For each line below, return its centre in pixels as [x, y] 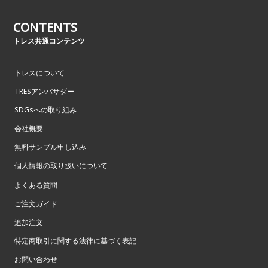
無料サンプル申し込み [50, 147]
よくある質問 [36, 185]
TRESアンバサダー [44, 91]
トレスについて [39, 72]
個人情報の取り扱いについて [61, 165]
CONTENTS [45, 27]
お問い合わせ [36, 259]
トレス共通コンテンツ [49, 41]
